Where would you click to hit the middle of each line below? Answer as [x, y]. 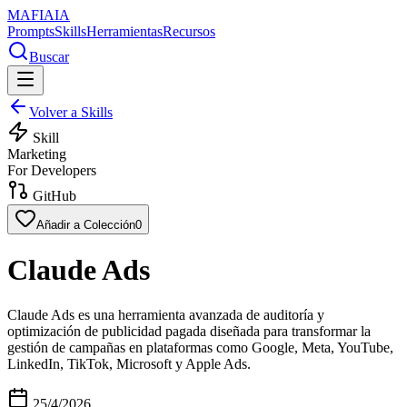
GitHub [53, 196]
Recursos [189, 31]
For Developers [52, 170]
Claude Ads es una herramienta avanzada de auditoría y [166, 314]
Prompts [31, 31]
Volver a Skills [71, 112]
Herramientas [124, 31]
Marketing [37, 154]
